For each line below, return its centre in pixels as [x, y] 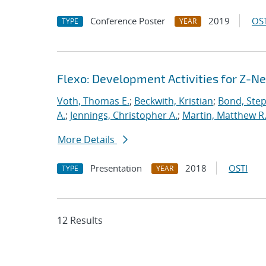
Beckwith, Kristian [174, 101]
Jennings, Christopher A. [124, 115]
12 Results [80, 220]
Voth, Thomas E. [93, 101]
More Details [87, 140]
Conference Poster [128, 21]
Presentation [116, 168]
